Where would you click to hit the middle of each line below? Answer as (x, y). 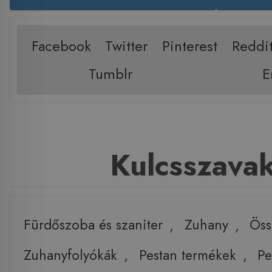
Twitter (127, 46)
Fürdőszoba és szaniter (93, 225)
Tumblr (111, 74)
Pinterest (190, 46)
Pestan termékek (187, 255)
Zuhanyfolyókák (70, 255)
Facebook (61, 46)
